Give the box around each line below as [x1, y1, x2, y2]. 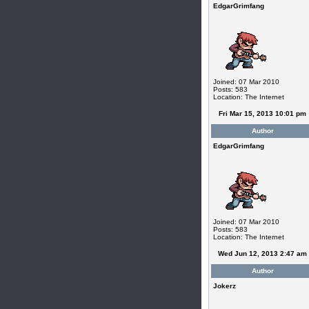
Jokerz [212, 282, 236, 290]
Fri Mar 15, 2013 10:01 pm [219, 110, 306, 117]
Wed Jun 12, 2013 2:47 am [218, 250, 307, 257]
